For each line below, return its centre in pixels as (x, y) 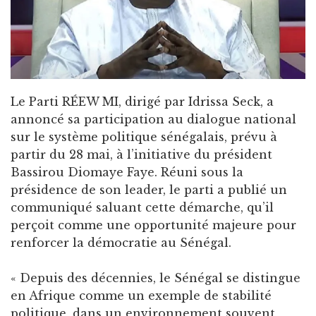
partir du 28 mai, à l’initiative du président (141, 155)
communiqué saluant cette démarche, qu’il (142, 208)
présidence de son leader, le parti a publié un (149, 190)
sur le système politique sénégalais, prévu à (144, 137)
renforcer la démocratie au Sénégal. (121, 243)
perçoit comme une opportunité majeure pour (153, 225)
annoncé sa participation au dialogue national (153, 120)
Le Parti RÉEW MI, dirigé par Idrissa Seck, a (142, 102)
